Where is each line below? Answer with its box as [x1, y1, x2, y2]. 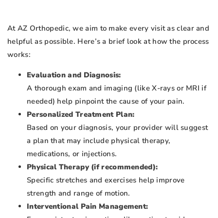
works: [7, 50, 31, 59]
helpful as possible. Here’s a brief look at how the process [7, 36, 209, 46]
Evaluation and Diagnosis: [27, 70, 121, 80]
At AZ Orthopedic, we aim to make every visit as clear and [7, 23, 210, 33]
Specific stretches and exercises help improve [27, 175, 185, 185]
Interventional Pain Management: [27, 201, 148, 211]
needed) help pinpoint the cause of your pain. [27, 96, 185, 106]
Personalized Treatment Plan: [27, 109, 135, 119]
